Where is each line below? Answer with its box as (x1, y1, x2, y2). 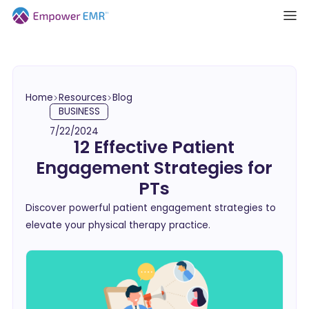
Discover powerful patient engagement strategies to (26, 201, 276, 215)
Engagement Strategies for (36, 156, 273, 181)
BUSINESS (58, 105, 100, 119)
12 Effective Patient (74, 135, 235, 160)
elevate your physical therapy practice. (26, 219, 210, 232)
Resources (59, 90, 108, 104)
